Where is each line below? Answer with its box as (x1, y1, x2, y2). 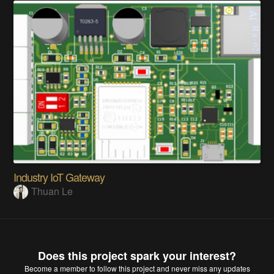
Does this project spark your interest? (38, 247, 236, 264)
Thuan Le (31, 183, 73, 198)
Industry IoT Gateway (13, 168, 105, 185)
